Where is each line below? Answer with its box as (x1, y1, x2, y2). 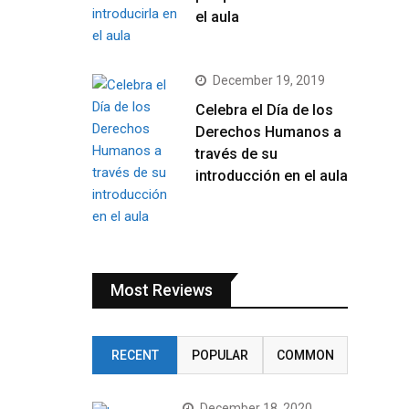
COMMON (276, 348, 334, 362)
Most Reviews (110, 280, 213, 299)
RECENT (110, 348, 159, 362)
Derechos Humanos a (195, 123, 341, 141)
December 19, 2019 (213, 73, 325, 88)
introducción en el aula (195, 167, 348, 184)
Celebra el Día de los (195, 101, 333, 119)
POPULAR (191, 348, 248, 362)
